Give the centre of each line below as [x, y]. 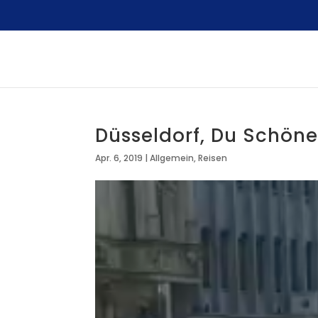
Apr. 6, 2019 [119, 158]
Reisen [213, 158]
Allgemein [172, 158]
